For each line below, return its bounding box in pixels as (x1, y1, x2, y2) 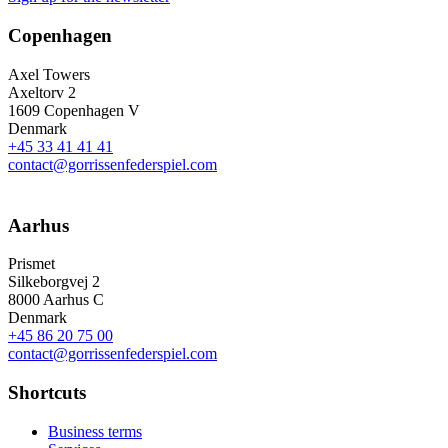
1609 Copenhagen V (8, 101, 140, 119)
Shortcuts (8, 382, 86, 403)
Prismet (8, 255, 55, 273)
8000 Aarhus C (8, 291, 104, 309)
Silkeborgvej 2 (8, 273, 100, 291)
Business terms (48, 422, 142, 440)
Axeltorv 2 (8, 83, 76, 101)
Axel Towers (8, 65, 90, 83)
